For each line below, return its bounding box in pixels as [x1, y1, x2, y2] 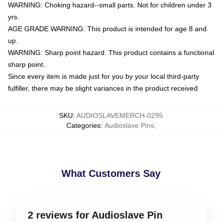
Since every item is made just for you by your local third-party [8, 72, 199, 80]
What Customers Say [61, 167, 161, 179]
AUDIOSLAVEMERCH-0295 [76, 111, 163, 119]
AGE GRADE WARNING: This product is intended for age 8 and [8, 24, 207, 33]
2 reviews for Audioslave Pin [28, 209, 163, 221]
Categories [66, 121, 101, 129]
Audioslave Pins [104, 121, 154, 129]
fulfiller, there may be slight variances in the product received [8, 84, 198, 92]
